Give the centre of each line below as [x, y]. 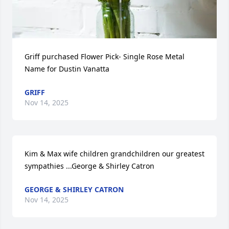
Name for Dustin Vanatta [67, 69]
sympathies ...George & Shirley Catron [89, 166]
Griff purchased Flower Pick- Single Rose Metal [105, 56]
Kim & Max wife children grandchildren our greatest [114, 154]
